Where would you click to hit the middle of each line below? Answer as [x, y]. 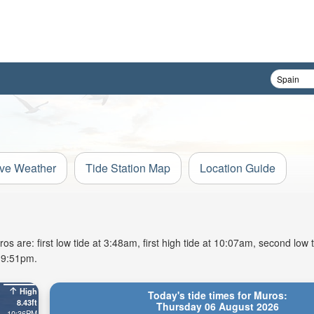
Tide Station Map [128, 168]
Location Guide [238, 168]
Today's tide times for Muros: [217, 295]
